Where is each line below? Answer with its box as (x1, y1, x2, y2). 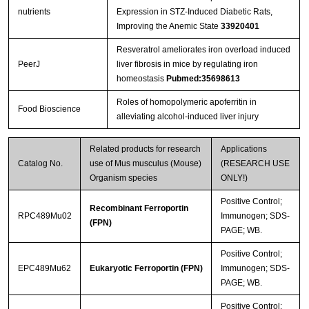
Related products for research (89, 144, 201, 154)
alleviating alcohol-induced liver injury (116, 112, 259, 122)
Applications (220, 144, 267, 154)
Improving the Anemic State (116, 21, 221, 32)
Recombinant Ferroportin (89, 203, 188, 214)
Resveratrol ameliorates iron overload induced (116, 45, 290, 55)
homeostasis (116, 74, 166, 84)
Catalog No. (17, 159, 63, 169)
